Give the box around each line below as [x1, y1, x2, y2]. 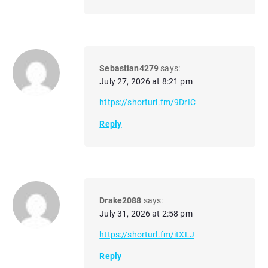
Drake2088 [99, 195, 142, 205]
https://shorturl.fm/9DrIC [99, 98, 196, 108]
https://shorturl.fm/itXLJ [99, 230, 194, 240]
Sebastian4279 [99, 63, 159, 74]
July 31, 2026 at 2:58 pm [99, 208, 193, 218]
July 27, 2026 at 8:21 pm [99, 77, 193, 87]
